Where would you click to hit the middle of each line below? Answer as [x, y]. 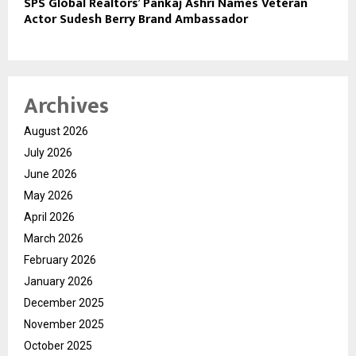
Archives [66, 106]
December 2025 [64, 302]
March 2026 [54, 238]
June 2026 [50, 174]
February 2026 [60, 259]
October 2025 [58, 345]
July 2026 [48, 152]
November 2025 [64, 324]
